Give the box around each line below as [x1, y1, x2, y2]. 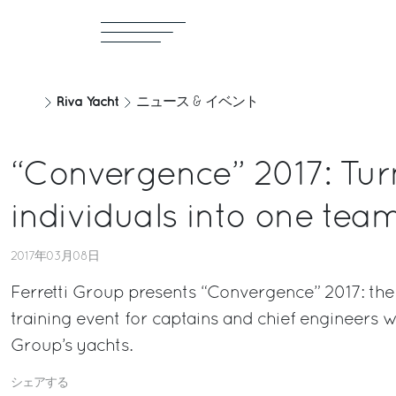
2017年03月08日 [11, 251, 99, 263]
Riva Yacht [57, 95, 118, 109]
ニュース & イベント [136, 96, 258, 109]
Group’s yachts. [11, 339, 133, 354]
